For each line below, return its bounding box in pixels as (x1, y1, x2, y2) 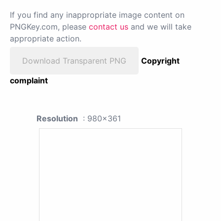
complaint (10, 75, 48, 85)
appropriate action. (10, 33, 81, 43)
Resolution (37, 113, 78, 123)
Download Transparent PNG (22, 55, 126, 66)
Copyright (141, 55, 180, 66)
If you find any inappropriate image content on (10, 9, 184, 20)
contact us (89, 21, 128, 32)
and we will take (128, 21, 191, 32)
